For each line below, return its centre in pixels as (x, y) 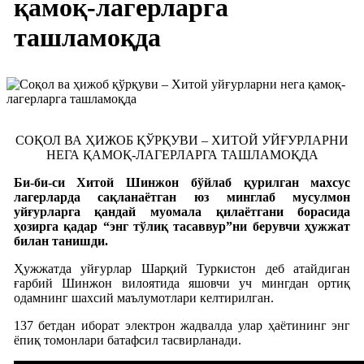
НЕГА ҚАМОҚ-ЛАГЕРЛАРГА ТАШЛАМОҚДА (182, 154)
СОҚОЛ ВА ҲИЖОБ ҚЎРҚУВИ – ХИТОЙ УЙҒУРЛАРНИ (182, 140)
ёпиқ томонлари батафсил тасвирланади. (127, 340)
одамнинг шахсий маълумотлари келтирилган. (143, 297)
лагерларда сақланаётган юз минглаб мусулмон (182, 197)
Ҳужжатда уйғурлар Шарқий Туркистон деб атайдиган (182, 268)
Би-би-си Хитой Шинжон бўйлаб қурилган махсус (182, 182)
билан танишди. (61, 240)
